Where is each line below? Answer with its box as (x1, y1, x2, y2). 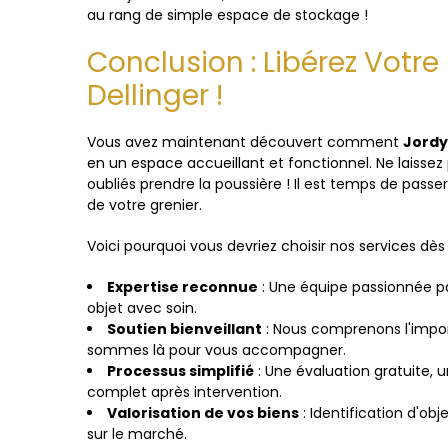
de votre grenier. (87, 195, 202, 215)
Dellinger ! (87, 76, 223, 115)
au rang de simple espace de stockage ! (87, 5, 368, 25)
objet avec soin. (87, 298, 197, 318)
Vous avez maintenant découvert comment (87, 132, 403, 152)
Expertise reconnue (107, 277, 258, 297)
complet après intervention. (87, 382, 282, 402)
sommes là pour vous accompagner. (87, 340, 346, 360)
